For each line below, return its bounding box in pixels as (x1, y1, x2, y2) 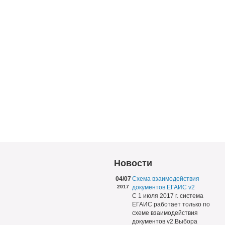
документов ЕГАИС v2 (132, 184, 195, 191)
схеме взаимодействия (132, 209, 198, 216)
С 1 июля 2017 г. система (132, 192, 203, 199)
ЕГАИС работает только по (132, 201, 210, 208)
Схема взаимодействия (132, 175, 199, 182)
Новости (114, 158, 152, 168)
